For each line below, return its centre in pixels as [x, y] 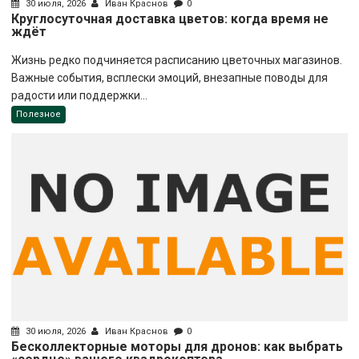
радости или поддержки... [80, 96]
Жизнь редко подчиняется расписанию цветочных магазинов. [177, 61]
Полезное [39, 115]
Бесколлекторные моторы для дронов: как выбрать [177, 347]
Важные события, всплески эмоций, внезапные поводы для [170, 78]
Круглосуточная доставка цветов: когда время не [170, 19]
